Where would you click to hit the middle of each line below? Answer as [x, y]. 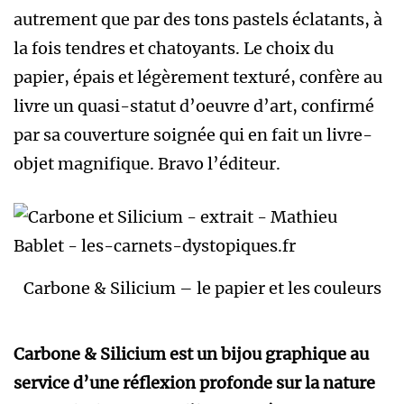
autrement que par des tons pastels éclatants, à [198, 20]
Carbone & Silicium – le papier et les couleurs [202, 288]
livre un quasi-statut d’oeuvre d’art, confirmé [194, 106]
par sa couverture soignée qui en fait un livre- [193, 135]
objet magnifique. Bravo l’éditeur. [147, 164]
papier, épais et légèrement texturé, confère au [198, 78]
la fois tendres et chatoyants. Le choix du [174, 49]
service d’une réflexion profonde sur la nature [194, 383]
